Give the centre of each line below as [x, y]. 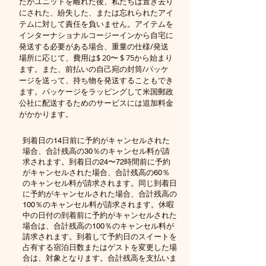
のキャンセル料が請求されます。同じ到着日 [100, 183]
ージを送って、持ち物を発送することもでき [96, 80]
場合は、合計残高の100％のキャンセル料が [98, 226]
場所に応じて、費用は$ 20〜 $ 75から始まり [96, 58]
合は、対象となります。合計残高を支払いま [100, 258]
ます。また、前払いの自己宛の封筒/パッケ [94, 69]
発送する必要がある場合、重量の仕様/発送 [94, 46]
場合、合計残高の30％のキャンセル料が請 [96, 151]
